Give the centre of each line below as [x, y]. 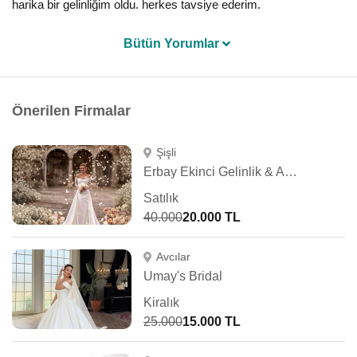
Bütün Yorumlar [171, 43]
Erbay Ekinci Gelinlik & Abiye [291, 172]
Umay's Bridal [183, 276]
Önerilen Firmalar [71, 111]
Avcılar [173, 257]
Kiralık [161, 302]
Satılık [161, 198]
